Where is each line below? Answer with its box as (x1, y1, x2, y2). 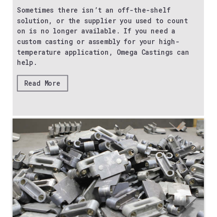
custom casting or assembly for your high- (17, 36, 180, 46)
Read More (24, 78, 61, 88)
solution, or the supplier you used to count (17, 15, 188, 25)
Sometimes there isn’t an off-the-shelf (17, 5, 170, 15)
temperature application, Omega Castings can (17, 47, 189, 56)
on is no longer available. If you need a (17, 26, 176, 35)
